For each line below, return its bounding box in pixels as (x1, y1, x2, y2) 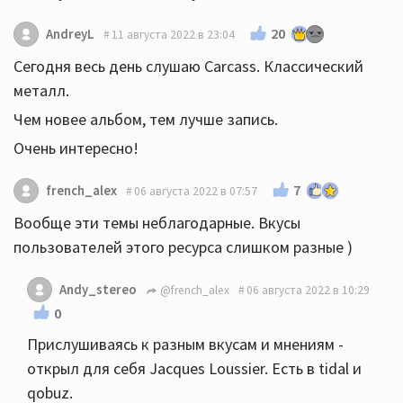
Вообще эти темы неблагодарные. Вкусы (13, 212, 300, 233)
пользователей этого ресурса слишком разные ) (13, 237, 353, 257)
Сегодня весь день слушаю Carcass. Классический (13, 56, 363, 76)
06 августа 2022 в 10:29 (246, 282, 370, 298)
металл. (13, 80, 69, 101)
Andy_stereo (59, 281, 137, 298)
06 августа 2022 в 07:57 (134, 183, 257, 199)
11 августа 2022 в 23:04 (112, 26, 235, 42)
